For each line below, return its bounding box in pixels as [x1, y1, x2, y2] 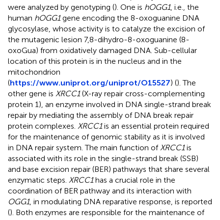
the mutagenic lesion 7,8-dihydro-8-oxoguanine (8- [8, 34, 190, 44]
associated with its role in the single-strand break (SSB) [8, 153, 198, 163]
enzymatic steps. [8, 175, 69, 185]
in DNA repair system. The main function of [8, 142, 160, 152]
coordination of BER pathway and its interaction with [8, 186, 192, 195]
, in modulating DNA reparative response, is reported [29, 196, 212, 206]
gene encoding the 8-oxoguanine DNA [60, 13, 199, 23]
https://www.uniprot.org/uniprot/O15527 [10, 78, 170, 87]
